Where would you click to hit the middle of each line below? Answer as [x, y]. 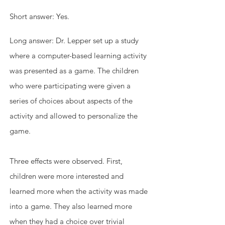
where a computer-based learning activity [79, 56]
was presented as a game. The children [75, 71]
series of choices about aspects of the [72, 101]
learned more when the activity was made [80, 191]
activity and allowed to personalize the [75, 116]
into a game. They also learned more [72, 206]
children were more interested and [68, 176]
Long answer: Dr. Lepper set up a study [75, 41]
